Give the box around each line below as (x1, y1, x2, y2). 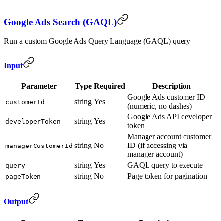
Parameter (21, 82, 57, 91)
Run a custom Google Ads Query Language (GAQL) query (4, 37, 190, 45)
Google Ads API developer (127, 112, 212, 121)
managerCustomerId (5, 142, 73, 150)
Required (94, 82, 125, 91)
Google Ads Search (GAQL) (4, 16, 117, 27)
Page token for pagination (127, 172, 207, 181)
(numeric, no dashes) (127, 102, 192, 110)
